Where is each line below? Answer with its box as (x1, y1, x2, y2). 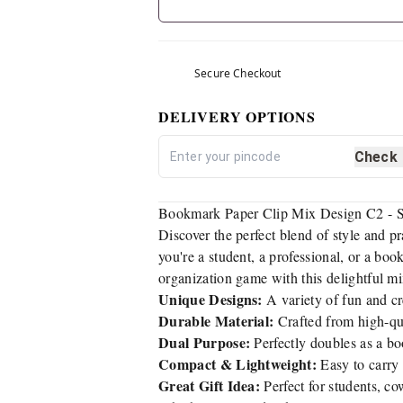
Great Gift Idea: (158, 375, 261, 396)
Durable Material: (158, 310, 274, 331)
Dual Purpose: (158, 332, 251, 353)
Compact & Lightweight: (158, 354, 318, 374)
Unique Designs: (158, 289, 263, 309)
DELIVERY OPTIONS (158, 106, 316, 127)
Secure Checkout (194, 66, 282, 81)
